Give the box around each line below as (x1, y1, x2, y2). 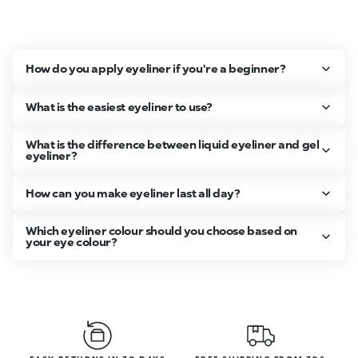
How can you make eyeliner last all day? (26, 185, 241, 200)
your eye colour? (26, 234, 117, 249)
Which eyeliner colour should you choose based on (26, 223, 297, 237)
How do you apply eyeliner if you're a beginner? (26, 61, 286, 75)
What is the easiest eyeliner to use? (26, 99, 213, 113)
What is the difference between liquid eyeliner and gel (26, 137, 320, 151)
